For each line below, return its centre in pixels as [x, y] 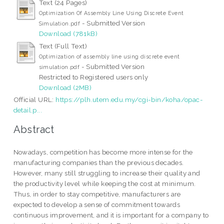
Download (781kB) [68, 33]
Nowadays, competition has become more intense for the [103, 152]
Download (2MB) [65, 87]
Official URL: [34, 99]
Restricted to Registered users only [93, 77]
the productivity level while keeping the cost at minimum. [104, 184]
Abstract [34, 130]
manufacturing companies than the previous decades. [98, 163]
